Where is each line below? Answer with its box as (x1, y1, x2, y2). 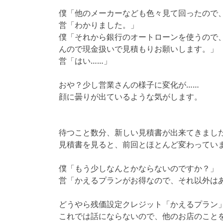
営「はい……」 (59, 55, 111, 66)
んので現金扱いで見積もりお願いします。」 (59, 43, 218, 54)
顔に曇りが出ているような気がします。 (59, 91, 202, 102)
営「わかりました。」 (59, 19, 138, 30)
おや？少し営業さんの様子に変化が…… (59, 79, 199, 90)
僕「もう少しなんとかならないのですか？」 (59, 162, 218, 174)
